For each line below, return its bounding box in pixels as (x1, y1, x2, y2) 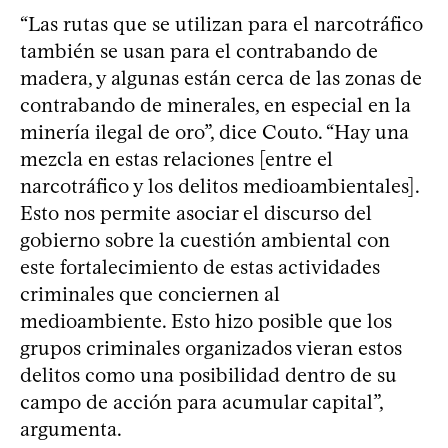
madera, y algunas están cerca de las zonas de (20, 66, 422, 91)
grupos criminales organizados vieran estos (20, 336, 402, 361)
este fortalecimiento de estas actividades (20, 255, 380, 280)
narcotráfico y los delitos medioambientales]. (20, 174, 419, 199)
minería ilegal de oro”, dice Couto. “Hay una (20, 120, 409, 145)
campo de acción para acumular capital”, (20, 390, 383, 415)
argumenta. (20, 417, 122, 442)
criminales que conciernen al (20, 282, 280, 307)
